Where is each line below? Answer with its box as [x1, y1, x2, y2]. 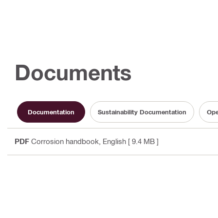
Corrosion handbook [31, 137, 99, 146]
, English [99, 137, 126, 146]
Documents [15, 59, 132, 86]
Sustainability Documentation [98, 108, 186, 116]
